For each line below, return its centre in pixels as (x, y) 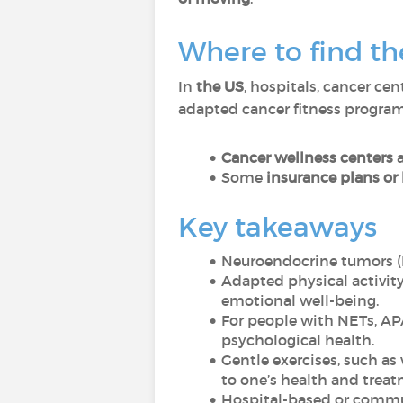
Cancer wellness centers (307, 157)
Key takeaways (278, 227)
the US (220, 86)
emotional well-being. (300, 300)
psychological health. (298, 340)
